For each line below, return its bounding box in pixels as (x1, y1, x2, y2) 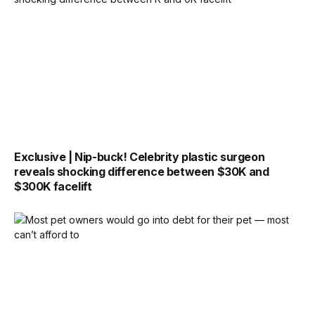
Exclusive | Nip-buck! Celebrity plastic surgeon (14, 149, 265, 164)
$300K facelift (14, 179, 92, 193)
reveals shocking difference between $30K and (14, 164, 269, 179)
